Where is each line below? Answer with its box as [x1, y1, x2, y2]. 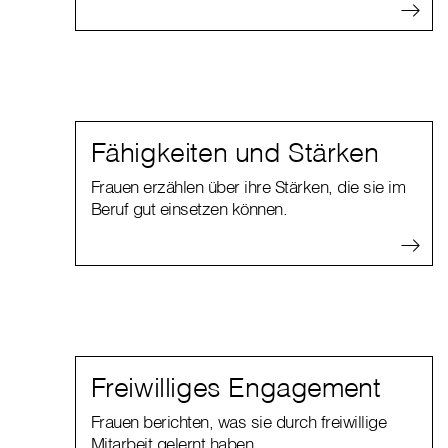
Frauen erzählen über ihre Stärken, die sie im [90, 176, 406, 198]
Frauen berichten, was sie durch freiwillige [90, 411, 387, 433]
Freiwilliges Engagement [90, 370, 381, 405]
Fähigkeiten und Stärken [90, 135, 379, 170]
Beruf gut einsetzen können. [90, 198, 288, 220]
